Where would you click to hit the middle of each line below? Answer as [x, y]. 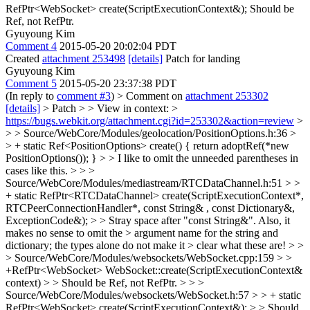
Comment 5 [31, 83]
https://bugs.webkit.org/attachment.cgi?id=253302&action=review [150, 121]
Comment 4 [31, 46]
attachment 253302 [227, 96]
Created [24, 58]
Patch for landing [201, 58]
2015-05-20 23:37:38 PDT [118, 83]
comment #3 [84, 96]
